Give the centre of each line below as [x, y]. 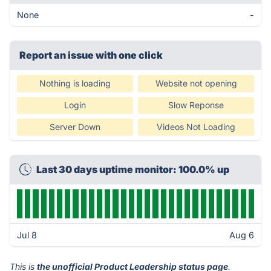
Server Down [75, 127]
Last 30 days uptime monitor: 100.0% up [133, 169]
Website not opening [196, 83]
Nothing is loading [75, 83]
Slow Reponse [196, 105]
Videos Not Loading [196, 127]
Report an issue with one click [91, 55]
